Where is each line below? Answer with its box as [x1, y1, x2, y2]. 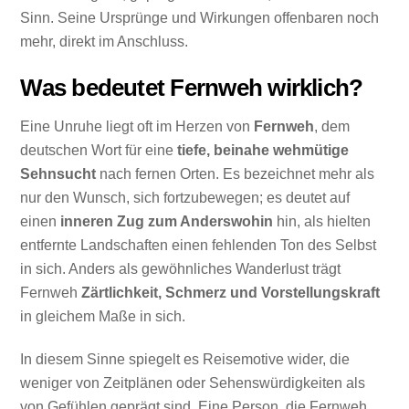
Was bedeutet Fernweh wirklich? [20, 75, 363, 101]
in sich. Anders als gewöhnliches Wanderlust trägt [20, 260, 341, 277]
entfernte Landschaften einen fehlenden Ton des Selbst [20, 236, 377, 253]
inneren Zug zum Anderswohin [60, 213, 274, 229]
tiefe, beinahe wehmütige [177, 142, 350, 158]
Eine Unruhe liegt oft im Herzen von [20, 118, 255, 134]
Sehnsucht [20, 165, 97, 182]
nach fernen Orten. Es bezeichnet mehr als [96, 165, 375, 182]
